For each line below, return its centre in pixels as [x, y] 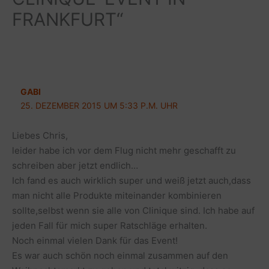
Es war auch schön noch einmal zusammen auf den [120, 256]
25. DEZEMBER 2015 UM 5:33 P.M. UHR [99, 106]
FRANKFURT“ [68, 19]
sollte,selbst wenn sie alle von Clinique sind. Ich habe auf [133, 211]
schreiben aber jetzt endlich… [75, 166]
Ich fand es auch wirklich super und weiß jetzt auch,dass [131, 181]
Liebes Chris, [40, 136]
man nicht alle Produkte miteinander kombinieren [117, 196]
